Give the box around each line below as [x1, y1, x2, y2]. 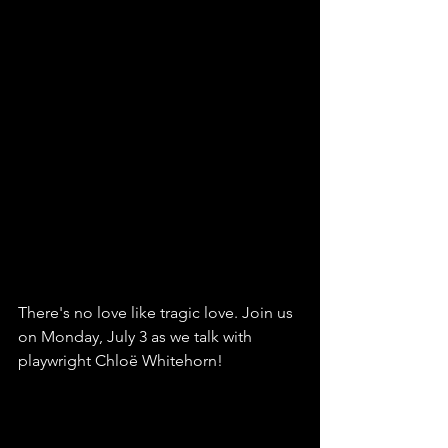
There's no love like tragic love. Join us [18, 303, 297, 322]
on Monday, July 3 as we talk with [18, 327, 256, 346]
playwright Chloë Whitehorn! [18, 351, 223, 370]
